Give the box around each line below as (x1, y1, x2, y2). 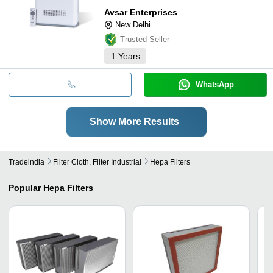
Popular (9, 182, 41, 193)
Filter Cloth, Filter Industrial (53, 157, 141, 166)
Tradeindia (9, 157, 44, 166)
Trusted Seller (120, 34, 169, 44)
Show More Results (89, 116, 179, 127)
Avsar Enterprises (104, 7, 177, 17)
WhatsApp (195, 79, 234, 89)
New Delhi (115, 19, 151, 29)
